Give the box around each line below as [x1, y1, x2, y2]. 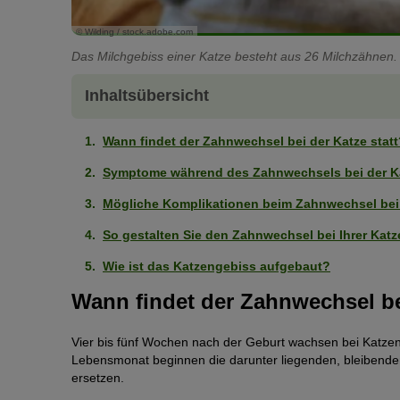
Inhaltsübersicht [85, 87, 209, 105]
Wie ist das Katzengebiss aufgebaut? [103, 258, 330, 273]
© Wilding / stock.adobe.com [76, 26, 193, 37]
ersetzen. [71, 371, 124, 386]
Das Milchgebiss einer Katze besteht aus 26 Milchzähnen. [71, 48, 397, 63]
